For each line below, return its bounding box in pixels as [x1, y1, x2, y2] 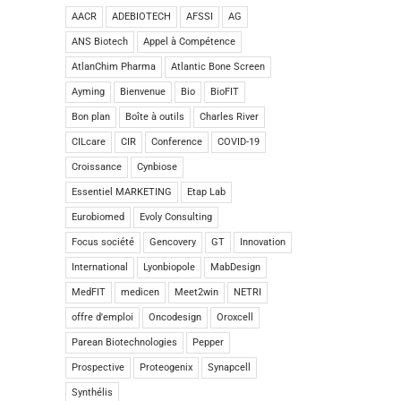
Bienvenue [120, 85, 166, 98]
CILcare [72, 135, 106, 148]
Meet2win [175, 286, 218, 298]
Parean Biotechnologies [72, 336, 177, 348]
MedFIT [72, 286, 106, 298]
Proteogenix [140, 361, 192, 373]
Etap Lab [187, 185, 226, 198]
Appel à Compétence [143, 35, 235, 47]
